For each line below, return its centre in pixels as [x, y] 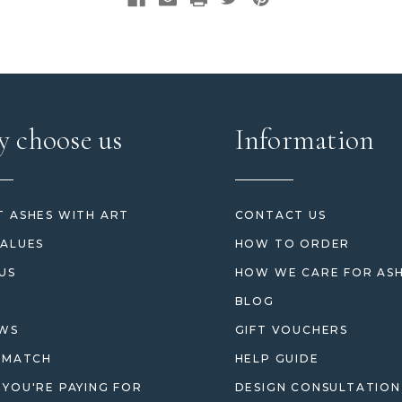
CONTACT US [280, 215]
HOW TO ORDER [293, 244]
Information [305, 140]
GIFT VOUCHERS [291, 330]
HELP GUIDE [277, 359]
